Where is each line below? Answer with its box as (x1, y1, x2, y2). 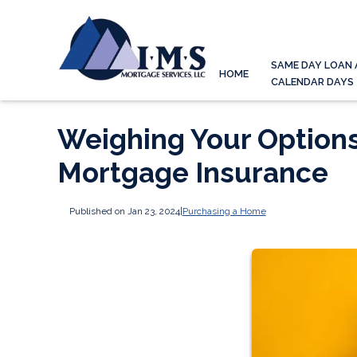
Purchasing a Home (182, 205, 266, 217)
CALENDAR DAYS (270, 76, 354, 88)
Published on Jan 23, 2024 (69, 205, 180, 217)
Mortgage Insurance (57, 156, 328, 189)
